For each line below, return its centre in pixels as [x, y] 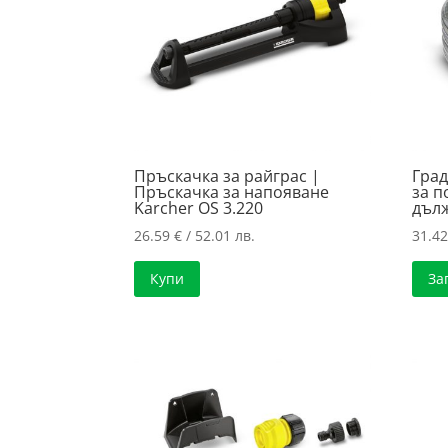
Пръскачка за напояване [232, 192]
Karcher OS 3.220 [199, 208]
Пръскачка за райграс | [227, 176]
